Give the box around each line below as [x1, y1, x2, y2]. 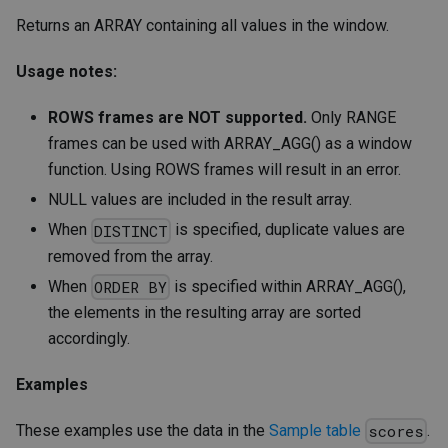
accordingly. [48, 329, 130, 348]
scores [368, 421, 425, 442]
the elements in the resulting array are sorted [48, 303, 361, 322]
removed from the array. [48, 246, 213, 266]
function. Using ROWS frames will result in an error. [48, 160, 401, 180]
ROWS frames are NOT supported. [48, 108, 307, 128]
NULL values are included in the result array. [48, 190, 352, 210]
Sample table [269, 421, 361, 440]
